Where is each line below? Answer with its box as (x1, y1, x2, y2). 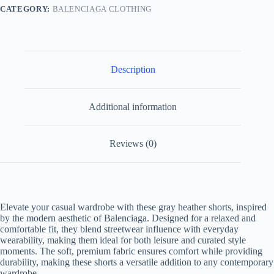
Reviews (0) (109, 138, 157, 149)
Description (110, 64, 155, 75)
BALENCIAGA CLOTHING (52, 4, 152, 14)
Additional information (89, 101, 177, 112)
